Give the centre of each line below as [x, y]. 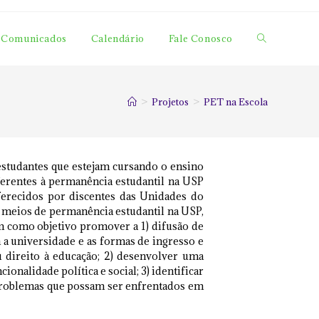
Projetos [170, 101]
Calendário [117, 38]
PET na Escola [236, 101]
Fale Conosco [200, 38]
